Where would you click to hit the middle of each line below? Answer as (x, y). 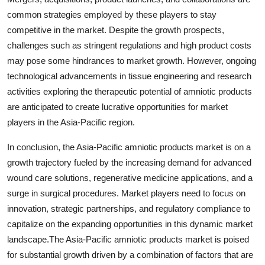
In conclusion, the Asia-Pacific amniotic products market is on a (129, 147)
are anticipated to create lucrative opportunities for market (117, 106)
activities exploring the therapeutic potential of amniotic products (130, 91)
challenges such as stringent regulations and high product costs (129, 45)
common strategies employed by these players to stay (112, 14)
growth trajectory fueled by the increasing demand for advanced (129, 162)
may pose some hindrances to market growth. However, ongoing (132, 60)
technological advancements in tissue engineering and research (129, 76)
